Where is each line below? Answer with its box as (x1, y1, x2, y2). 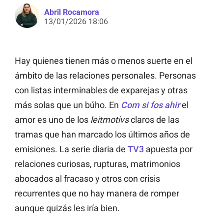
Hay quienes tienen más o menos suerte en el (15, 55, 192, 66)
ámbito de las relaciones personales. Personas (15, 70, 196, 81)
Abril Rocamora (44, 7, 99, 17)
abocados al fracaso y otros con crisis (15, 173, 160, 184)
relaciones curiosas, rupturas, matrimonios (15, 159, 180, 169)
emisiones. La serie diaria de (15, 144, 128, 155)
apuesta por (144, 144, 192, 155)
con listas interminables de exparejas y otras (15, 85, 188, 96)
